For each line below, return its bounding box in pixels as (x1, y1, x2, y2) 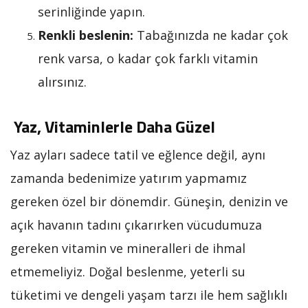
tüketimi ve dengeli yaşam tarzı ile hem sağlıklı (10, 286, 287, 303)
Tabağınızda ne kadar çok (133, 26, 288, 43)
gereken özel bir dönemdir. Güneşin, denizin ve (10, 192, 288, 210)
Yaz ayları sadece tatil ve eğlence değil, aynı (10, 146, 265, 163)
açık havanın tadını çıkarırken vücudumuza (10, 216, 262, 233)
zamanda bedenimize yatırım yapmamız (10, 169, 247, 186)
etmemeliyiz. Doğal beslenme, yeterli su (10, 263, 245, 280)
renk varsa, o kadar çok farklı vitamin (38, 49, 258, 67)
